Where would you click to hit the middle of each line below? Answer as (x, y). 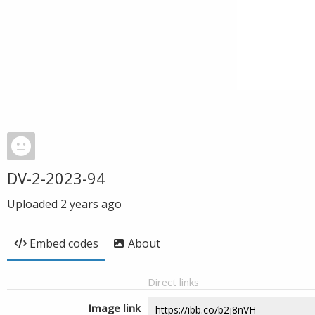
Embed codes (64, 243)
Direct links (173, 282)
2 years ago (91, 204)
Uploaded (34, 204)
